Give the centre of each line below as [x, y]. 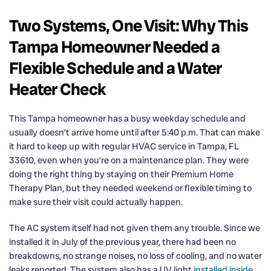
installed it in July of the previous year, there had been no [122, 242]
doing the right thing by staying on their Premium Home [121, 174]
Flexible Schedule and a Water [116, 68]
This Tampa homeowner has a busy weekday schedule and [127, 118]
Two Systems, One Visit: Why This [129, 25]
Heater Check [57, 89]
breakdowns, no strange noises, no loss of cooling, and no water [135, 256]
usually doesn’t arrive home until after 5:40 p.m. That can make [135, 132]
